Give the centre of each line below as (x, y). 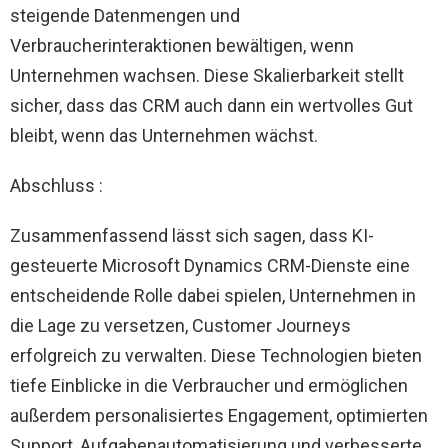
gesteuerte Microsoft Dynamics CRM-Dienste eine (210, 265)
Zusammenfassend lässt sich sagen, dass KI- (192, 235)
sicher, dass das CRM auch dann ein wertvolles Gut (211, 105)
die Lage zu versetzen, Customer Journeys (180, 325)
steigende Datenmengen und (125, 15)
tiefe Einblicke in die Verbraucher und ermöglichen (209, 385)
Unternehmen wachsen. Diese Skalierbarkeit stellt (207, 75)
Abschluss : (56, 185)
